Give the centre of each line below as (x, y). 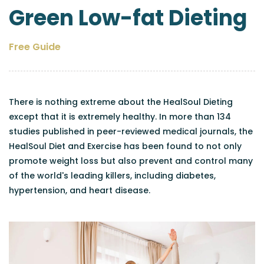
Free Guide (35, 47)
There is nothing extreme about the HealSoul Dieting (121, 102)
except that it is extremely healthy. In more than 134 (120, 117)
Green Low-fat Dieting (128, 18)
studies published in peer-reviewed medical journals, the (131, 131)
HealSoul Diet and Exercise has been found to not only (125, 146)
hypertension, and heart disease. (80, 190)
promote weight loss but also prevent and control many (131, 161)
